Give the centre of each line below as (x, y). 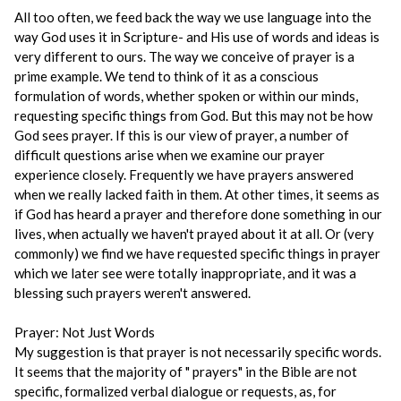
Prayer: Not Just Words (85, 332)
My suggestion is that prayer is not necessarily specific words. (198, 352)
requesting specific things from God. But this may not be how (193, 115)
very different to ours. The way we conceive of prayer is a (184, 56)
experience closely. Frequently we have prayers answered (184, 175)
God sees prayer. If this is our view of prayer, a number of (182, 135)
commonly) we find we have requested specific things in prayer (197, 253)
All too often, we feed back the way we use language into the (193, 17)
